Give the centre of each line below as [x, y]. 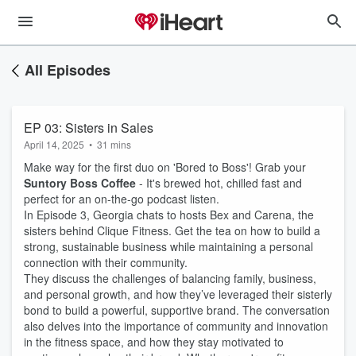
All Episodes [68, 70]
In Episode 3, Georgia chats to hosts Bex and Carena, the [169, 215]
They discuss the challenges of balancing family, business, [170, 278]
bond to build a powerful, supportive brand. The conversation [177, 310]
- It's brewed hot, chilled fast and [219, 183]
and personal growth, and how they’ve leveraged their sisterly [178, 294]
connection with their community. [106, 262]
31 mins [114, 144]
